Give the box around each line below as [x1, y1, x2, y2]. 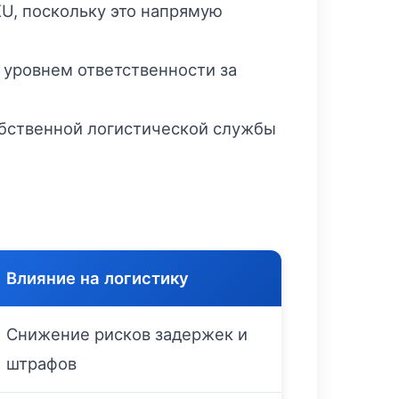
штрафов [6, 354, 77, 373]
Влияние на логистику [6, 268, 189, 288]
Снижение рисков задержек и [6, 324, 248, 344]
